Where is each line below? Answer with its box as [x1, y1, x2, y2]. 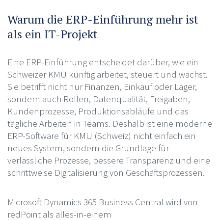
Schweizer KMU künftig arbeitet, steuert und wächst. [7, 68, 208, 80]
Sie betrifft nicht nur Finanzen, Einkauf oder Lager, [7, 80, 197, 92]
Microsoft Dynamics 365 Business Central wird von [7, 195, 198, 208]
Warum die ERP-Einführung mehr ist [7, 11, 198, 27]
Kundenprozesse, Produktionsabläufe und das [7, 105, 189, 117]
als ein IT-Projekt [7, 26, 98, 42]
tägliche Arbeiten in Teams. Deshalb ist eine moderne [7, 117, 212, 129]
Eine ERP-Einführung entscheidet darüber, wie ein [7, 55, 198, 68]
